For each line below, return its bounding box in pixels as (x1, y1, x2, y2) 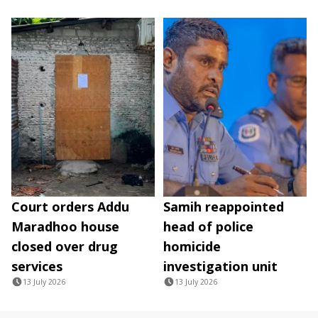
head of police (163, 218, 253, 236)
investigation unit (163, 258, 278, 275)
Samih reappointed (163, 198, 284, 216)
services (11, 258, 62, 275)
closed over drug (11, 238, 118, 256)
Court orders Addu (11, 198, 129, 216)
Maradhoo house (11, 218, 119, 236)
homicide (163, 238, 221, 256)
